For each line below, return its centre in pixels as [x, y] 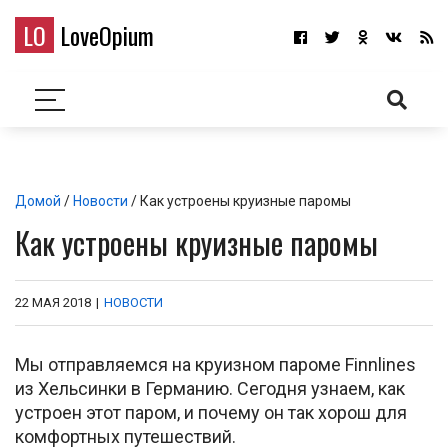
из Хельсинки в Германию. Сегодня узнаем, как [210, 388]
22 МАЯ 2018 [53, 302]
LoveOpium [104, 35]
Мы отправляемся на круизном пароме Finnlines [215, 364]
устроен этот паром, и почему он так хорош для [211, 412]
